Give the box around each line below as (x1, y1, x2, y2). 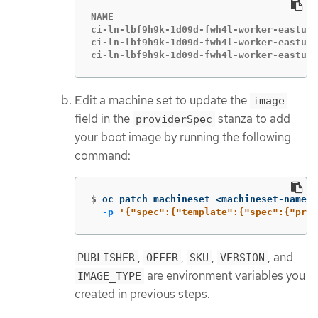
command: (75, 148, 131, 164)
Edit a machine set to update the (75, 92, 250, 109)
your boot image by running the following (75, 129, 291, 146)
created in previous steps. (75, 285, 210, 302)
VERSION (220, 251, 265, 264)
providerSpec (136, 113, 212, 126)
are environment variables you (144, 267, 305, 283)
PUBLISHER (77, 251, 135, 264)
